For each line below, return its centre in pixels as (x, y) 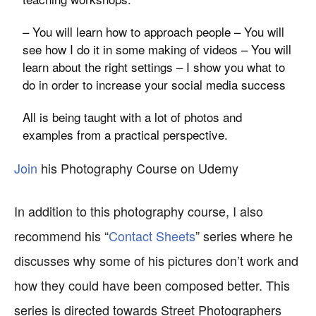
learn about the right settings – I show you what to (154, 67)
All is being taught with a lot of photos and (133, 117)
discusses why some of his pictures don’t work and (156, 260)
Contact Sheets (152, 236)
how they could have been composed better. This (152, 285)
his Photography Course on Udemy (138, 168)
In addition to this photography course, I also (139, 211)
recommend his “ (61, 236)
